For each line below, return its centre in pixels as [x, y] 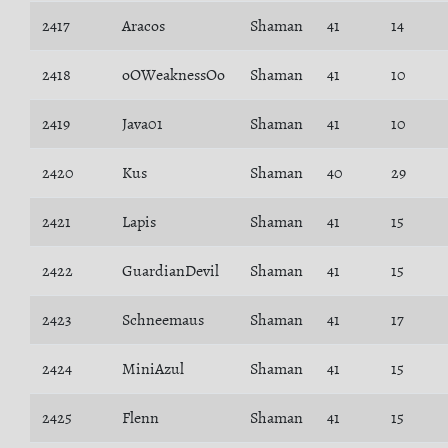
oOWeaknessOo [173, 75]
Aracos [143, 26]
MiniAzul [153, 369]
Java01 [142, 124]
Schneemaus [163, 320]
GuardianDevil [170, 271]
